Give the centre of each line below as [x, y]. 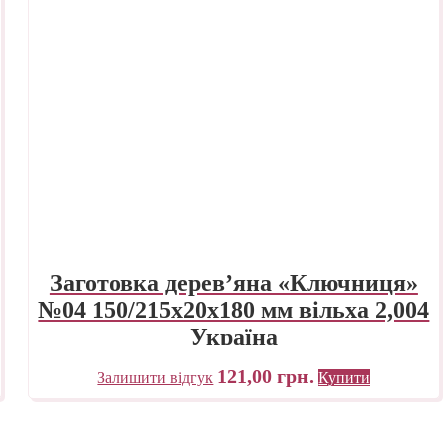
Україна [233, 336]
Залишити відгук [155, 377]
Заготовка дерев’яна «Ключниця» [233, 282]
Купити [344, 377]
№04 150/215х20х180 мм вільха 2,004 [234, 309]
